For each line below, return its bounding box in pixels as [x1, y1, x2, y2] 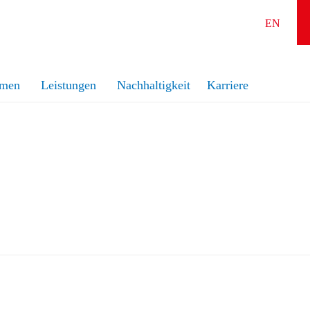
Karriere [207, 77, 248, 92]
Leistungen [41, 77, 96, 92]
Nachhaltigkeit [117, 77, 190, 92]
